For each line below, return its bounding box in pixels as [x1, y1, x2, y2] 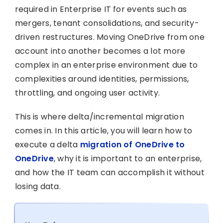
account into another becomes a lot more [14, 45, 186, 57]
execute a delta [14, 138, 78, 150]
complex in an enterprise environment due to [14, 59, 198, 71]
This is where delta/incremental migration [14, 111, 184, 122]
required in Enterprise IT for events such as [14, 3, 187, 15]
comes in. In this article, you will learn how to [14, 124, 193, 136]
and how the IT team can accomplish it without [14, 166, 205, 178]
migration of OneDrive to [78, 138, 185, 150]
